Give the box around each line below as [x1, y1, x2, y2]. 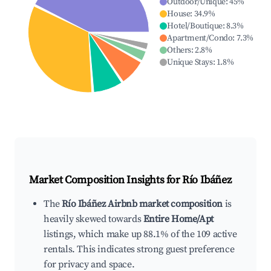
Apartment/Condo [167, 33, 233, 44]
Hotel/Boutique [167, 21, 223, 32]
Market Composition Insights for [29, 173, 183, 188]
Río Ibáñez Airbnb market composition [62, 198, 223, 211]
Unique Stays [167, 57, 213, 68]
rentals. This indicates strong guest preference [44, 243, 235, 256]
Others [167, 45, 191, 56]
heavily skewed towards [44, 213, 143, 226]
